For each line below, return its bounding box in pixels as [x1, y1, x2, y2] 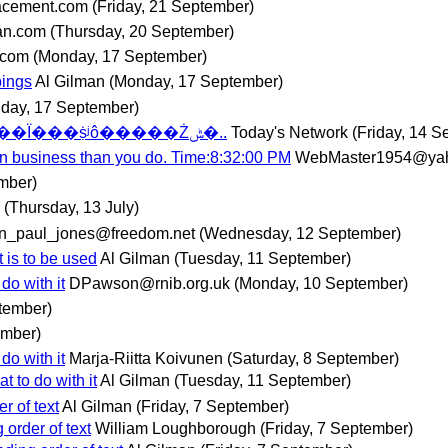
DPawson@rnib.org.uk [69, 274, 230, 292]
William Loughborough [95, 419, 256, 437]
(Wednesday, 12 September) [199, 224, 401, 242]
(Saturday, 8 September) [227, 350, 399, 368]
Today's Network [231, 123, 348, 141]
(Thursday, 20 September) [50, 23, 234, 41]
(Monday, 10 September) [234, 274, 408, 292]
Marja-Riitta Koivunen [69, 350, 223, 368]
